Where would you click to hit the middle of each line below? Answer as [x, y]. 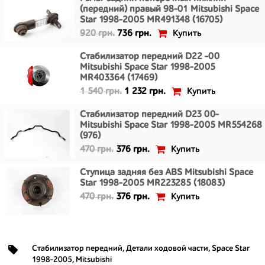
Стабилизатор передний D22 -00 [150, 57]
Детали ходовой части [167, 248]
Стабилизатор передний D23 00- [149, 115]
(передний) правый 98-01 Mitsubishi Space [169, 9]
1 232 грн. [145, 92]
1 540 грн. [101, 92]
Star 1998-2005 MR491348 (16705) [151, 20]
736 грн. [134, 34]
